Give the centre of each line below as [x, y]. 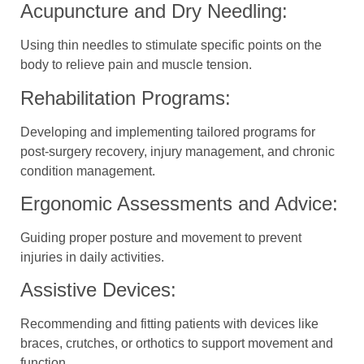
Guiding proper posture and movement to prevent [161, 237]
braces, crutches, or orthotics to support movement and [177, 344]
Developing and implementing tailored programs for [168, 132]
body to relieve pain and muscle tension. [136, 65]
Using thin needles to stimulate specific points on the [171, 45]
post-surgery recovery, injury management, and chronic [178, 151]
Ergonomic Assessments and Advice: [179, 203]
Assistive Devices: [98, 290]
